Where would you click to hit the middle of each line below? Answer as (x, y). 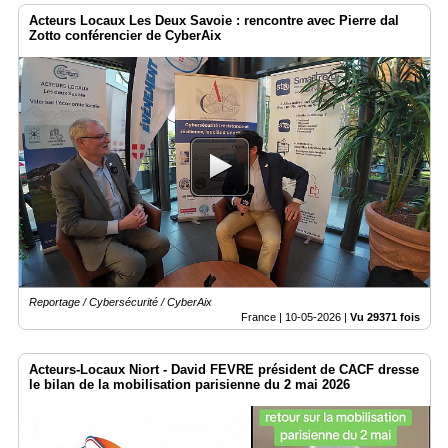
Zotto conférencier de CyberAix (125, 35)
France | (263, 317)
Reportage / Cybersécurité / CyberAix (120, 302)
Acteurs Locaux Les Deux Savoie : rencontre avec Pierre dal (214, 20)
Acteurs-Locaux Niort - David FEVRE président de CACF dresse (224, 370)
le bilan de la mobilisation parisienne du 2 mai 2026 (189, 385)
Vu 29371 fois (385, 317)
